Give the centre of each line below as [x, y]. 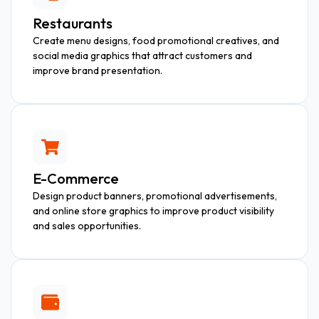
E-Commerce [76, 178]
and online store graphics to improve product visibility [153, 210]
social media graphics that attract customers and [142, 55]
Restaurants [73, 23]
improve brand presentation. [98, 70]
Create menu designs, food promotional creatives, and [156, 40]
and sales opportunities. [87, 225]
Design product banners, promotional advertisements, [155, 195]
